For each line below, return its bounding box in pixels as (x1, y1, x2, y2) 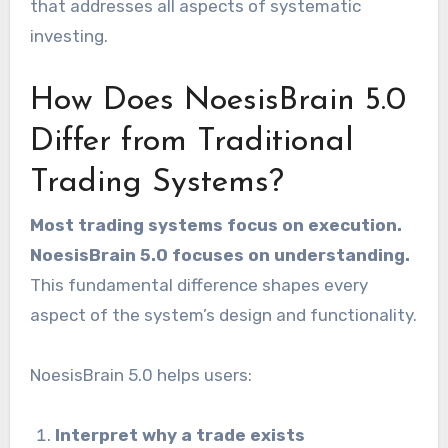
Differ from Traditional (29, 125, 354, 158)
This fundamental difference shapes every (29, 275, 368, 296)
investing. (29, 25, 108, 46)
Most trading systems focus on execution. (29, 215, 402, 236)
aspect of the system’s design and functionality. (29, 305, 417, 326)
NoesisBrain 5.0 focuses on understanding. (29, 245, 410, 266)
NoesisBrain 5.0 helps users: (29, 365, 252, 386)
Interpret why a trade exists (55, 425, 306, 446)
